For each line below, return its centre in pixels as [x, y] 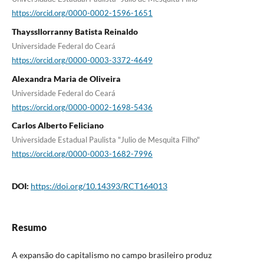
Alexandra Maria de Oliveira [66, 78]
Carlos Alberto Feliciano [57, 126]
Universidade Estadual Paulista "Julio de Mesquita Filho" [105, 140]
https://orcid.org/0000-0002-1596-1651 [82, 13]
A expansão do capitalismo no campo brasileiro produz [111, 255]
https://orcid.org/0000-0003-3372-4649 [82, 60]
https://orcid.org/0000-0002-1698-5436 [82, 107]
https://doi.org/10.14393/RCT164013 [99, 186]
